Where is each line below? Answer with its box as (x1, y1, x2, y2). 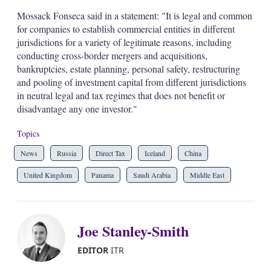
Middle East (189, 170, 224, 180)
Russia (56, 148, 76, 158)
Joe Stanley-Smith (77, 220, 189, 241)
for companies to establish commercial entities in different (16, 22, 235, 35)
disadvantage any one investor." (16, 102, 137, 115)
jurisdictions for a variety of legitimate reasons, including (16, 36, 232, 48)
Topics (16, 128, 39, 139)
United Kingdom (23, 170, 72, 180)
